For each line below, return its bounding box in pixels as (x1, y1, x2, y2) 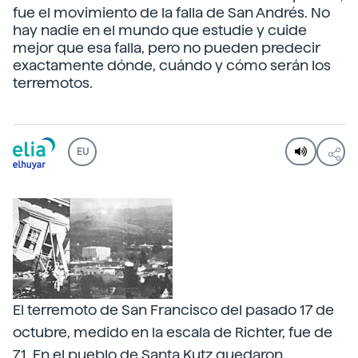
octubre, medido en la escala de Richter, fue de (13, 324, 332, 340)
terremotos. (13, 74, 93, 91)
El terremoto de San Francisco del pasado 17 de (13, 301, 334, 318)
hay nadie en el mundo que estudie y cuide (13, 22, 307, 38)
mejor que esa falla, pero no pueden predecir (13, 39, 320, 56)
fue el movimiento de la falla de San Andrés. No (13, 4, 330, 21)
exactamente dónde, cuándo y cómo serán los (13, 57, 331, 74)
